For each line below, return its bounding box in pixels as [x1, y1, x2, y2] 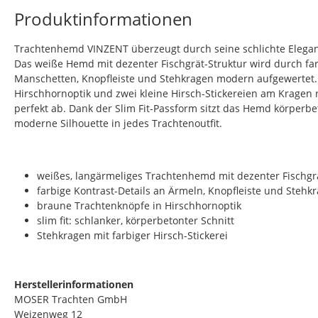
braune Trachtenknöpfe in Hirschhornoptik [37, 199, 241, 212]
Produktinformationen [14, 7, 192, 31]
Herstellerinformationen [14, 278, 133, 291]
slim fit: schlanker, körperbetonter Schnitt [37, 214, 234, 227]
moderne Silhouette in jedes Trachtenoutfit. [14, 116, 222, 130]
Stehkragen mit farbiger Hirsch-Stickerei [37, 229, 228, 242]
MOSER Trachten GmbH [14, 292, 127, 306]
